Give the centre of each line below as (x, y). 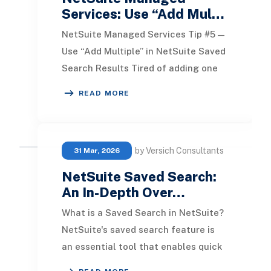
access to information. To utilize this (143, 263)
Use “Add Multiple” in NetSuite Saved (143, 51)
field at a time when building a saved (143, 85)
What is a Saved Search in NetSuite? (142, 212)
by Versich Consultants (179, 150)
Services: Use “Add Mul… (143, 14)
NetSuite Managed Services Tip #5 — (143, 34)
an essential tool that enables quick (142, 246)
